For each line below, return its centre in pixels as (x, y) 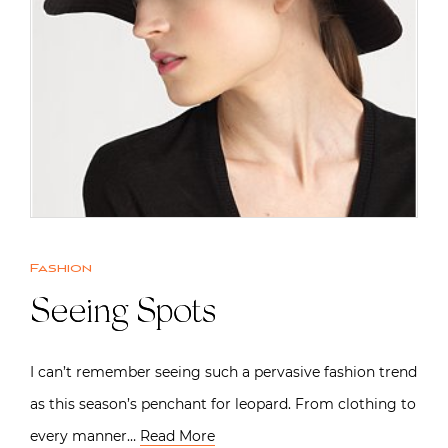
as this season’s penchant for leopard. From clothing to (223, 403)
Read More (177, 435)
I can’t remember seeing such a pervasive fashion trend (223, 371)
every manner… (85, 435)
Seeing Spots (122, 313)
